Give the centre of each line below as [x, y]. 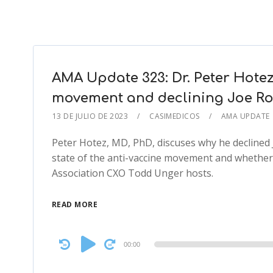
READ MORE [75, 204]
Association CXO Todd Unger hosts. [132, 173]
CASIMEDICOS [175, 116]
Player [65, 254]
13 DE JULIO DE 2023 [90, 116]
